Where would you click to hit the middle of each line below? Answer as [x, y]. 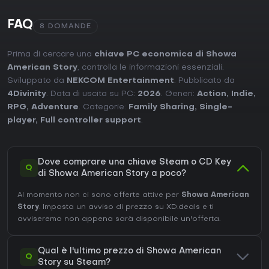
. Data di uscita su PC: [92, 94]
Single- [216, 107]
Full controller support [91, 121]
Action [212, 94]
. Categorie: [104, 107]
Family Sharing [162, 107]
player [21, 121]
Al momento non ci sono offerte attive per [99, 195]
